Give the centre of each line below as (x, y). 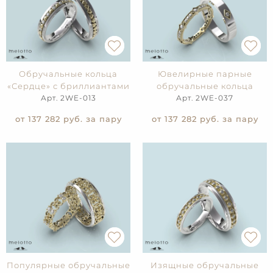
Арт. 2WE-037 (205, 98)
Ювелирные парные (205, 74)
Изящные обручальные (205, 265)
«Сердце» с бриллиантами (68, 86)
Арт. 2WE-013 (68, 98)
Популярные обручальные (68, 265)
